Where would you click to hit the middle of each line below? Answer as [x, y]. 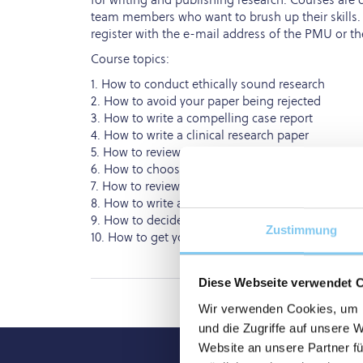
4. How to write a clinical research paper [199, 135]
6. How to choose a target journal [182, 169]
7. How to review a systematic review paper [207, 186]
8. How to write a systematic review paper [204, 203]
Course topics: [130, 59]
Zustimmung [301, 229]
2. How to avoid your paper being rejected [205, 101]
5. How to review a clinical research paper [203, 152]
